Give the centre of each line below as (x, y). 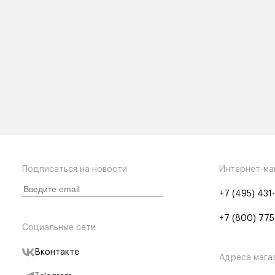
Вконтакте (57, 252)
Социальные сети (59, 228)
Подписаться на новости (75, 169)
